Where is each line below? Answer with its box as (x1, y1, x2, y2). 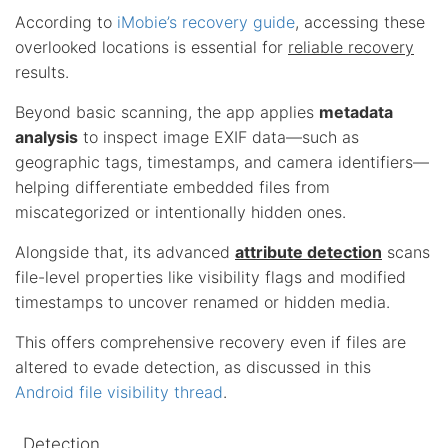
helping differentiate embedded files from (15, 176, 330, 197)
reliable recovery (288, 36, 414, 57)
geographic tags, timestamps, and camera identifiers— (15, 151, 429, 172)
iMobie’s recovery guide (117, 11, 295, 32)
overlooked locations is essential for (15, 36, 288, 57)
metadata (319, 101, 393, 122)
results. (15, 61, 69, 82)
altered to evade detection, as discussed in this (15, 356, 371, 377)
